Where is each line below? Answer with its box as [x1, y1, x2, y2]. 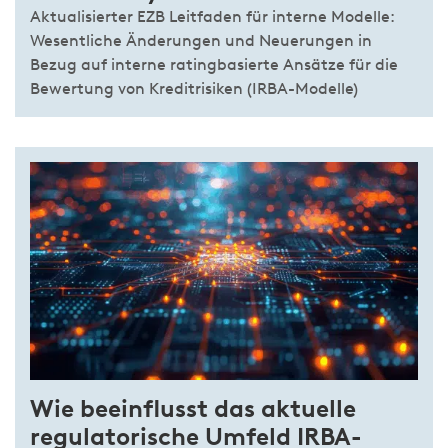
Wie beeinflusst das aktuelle [30, 394, 356, 424]
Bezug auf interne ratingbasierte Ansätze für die [30, 55, 398, 75]
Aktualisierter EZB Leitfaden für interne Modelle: [30, 7, 395, 27]
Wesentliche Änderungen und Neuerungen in [30, 31, 372, 51]
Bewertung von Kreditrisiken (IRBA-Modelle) [30, 79, 358, 99]
